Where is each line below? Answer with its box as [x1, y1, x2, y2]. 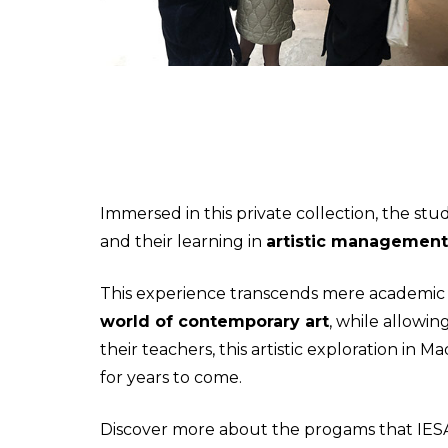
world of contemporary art [100, 311, 329, 331]
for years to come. [100, 367, 242, 387]
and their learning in [100, 231, 266, 251]
